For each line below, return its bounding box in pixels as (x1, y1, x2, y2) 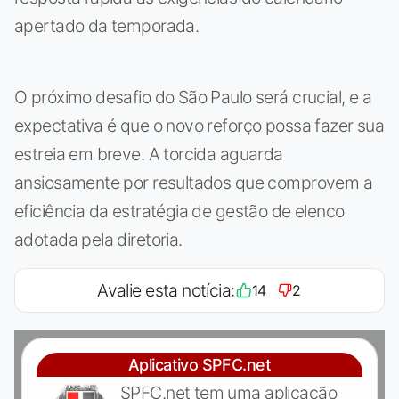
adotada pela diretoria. (14, 229, 183, 251)
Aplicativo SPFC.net (128, 355, 271, 375)
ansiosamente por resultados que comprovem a (14, 172, 373, 194)
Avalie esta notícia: (97, 280, 235, 302)
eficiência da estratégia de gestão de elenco (14, 200, 345, 223)
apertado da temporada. (14, 15, 199, 37)
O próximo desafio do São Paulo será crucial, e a (14, 86, 372, 109)
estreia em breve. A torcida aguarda (14, 143, 283, 166)
